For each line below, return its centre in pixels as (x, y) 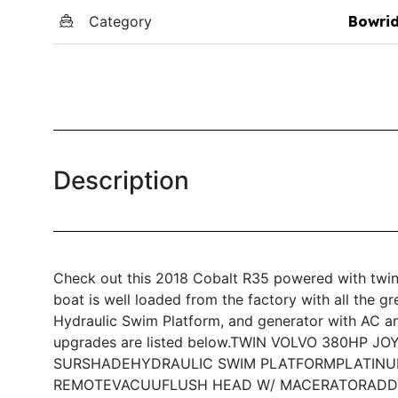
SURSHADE (92, 363)
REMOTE (83, 384)
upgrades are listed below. (142, 342)
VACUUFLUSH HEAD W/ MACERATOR (239, 384)
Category (120, 21)
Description (121, 180)
